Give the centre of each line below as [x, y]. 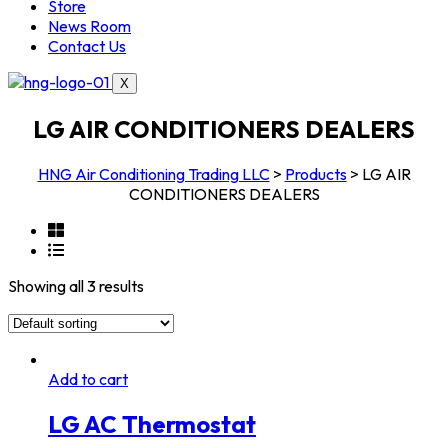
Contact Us [87, 46]
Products [315, 173]
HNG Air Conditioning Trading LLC [153, 173]
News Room [89, 26]
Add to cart [88, 378]
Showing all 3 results [76, 285]
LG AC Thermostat [152, 423]
